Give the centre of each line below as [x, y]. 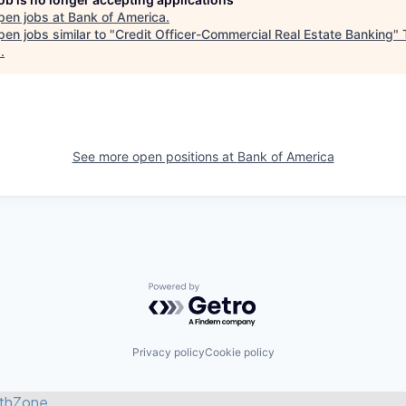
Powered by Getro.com [227, 291]
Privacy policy [168, 352]
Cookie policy [239, 352]
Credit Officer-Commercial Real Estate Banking [254, 34]
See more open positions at [155, 157]
